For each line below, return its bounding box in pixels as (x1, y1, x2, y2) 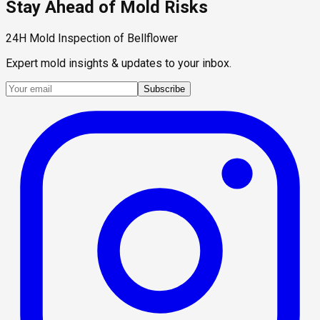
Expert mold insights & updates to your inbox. (6, 56, 231, 70)
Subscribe (144, 83, 185, 94)
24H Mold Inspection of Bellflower (6, 31, 178, 45)
